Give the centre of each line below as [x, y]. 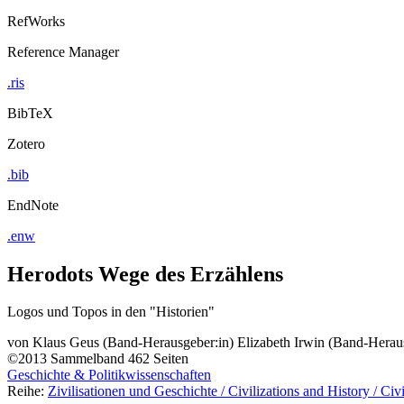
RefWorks [36, 21]
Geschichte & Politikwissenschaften [109, 375]
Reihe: [28, 391]
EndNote [33, 205]
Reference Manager [63, 51]
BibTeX [30, 113]
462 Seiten [158, 359]
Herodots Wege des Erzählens [145, 274]
